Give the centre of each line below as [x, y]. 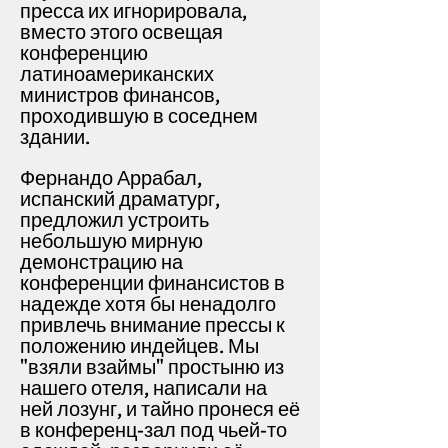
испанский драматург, [120, 199]
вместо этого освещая [121, 32]
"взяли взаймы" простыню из [152, 367]
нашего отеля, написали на [143, 388]
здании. [55, 137]
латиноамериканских [117, 74]
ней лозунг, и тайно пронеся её [160, 409]
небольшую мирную [111, 241]
